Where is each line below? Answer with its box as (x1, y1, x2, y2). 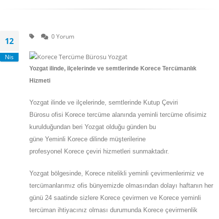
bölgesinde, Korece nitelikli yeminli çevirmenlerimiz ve (51, 170, 204, 177)
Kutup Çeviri (143, 99, 178, 106)
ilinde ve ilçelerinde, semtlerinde (51, 99, 141, 106)
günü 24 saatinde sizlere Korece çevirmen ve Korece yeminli (29, 194, 201, 201)
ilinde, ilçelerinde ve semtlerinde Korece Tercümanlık (49, 65, 197, 72)
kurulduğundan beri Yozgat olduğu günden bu (29, 123, 156, 131)
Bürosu (29, 111, 49, 118)
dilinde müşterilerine (89, 135, 146, 143)
